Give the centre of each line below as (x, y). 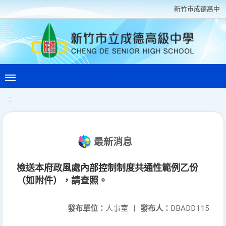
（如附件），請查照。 (62, 180)
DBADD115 (190, 208)
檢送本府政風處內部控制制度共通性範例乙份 (107, 168)
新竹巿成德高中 (197, 9)
